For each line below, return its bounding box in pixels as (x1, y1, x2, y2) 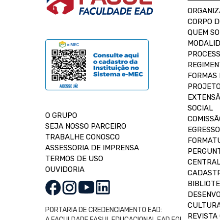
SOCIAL (188, 103, 213, 112)
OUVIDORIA (45, 165, 84, 174)
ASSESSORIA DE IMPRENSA (45, 143, 139, 152)
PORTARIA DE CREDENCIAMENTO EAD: (45, 205, 162, 214)
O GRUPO (45, 110, 77, 120)
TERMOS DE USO (45, 154, 103, 163)
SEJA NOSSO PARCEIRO (45, 121, 126, 131)
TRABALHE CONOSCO (45, 132, 120, 141)
